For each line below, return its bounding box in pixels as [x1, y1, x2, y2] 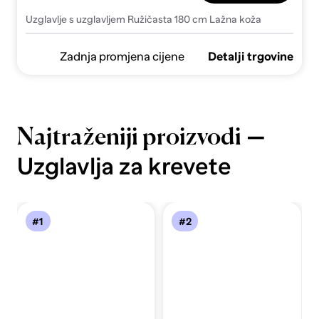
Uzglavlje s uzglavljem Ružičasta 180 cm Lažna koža [25, 13, 261, 25]
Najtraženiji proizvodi [16, 125, 241, 150]
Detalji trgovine [208, 49, 294, 63]
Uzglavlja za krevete [16, 152, 231, 179]
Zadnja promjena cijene [59, 49, 184, 63]
